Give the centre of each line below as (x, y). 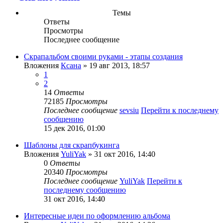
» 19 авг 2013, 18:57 (115, 65)
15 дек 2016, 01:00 (74, 128)
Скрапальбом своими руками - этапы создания (103, 56)
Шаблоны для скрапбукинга (72, 145)
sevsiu (129, 110)
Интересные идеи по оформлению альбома (97, 216)
